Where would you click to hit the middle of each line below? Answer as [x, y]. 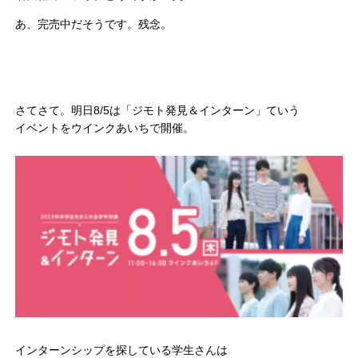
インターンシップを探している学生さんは [122, 350]
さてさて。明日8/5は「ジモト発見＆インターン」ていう [158, 111]
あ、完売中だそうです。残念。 [94, 24]
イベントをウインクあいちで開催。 [105, 128]
